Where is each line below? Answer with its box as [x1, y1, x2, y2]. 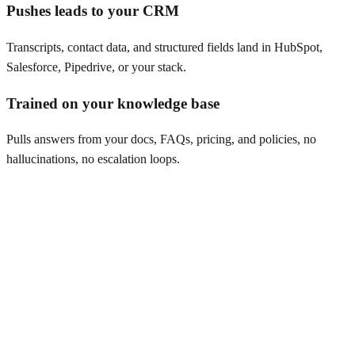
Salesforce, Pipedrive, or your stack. [6, 59, 186, 74]
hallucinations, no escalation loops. [6, 152, 180, 166]
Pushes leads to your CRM [6, 2, 179, 20]
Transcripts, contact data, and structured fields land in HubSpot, [6, 40, 323, 54]
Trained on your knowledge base [6, 94, 219, 112]
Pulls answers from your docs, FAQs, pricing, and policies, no [6, 132, 316, 147]
